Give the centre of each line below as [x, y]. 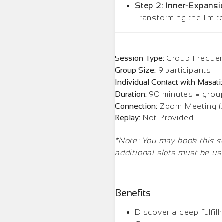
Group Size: [135, 70]
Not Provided [167, 117]
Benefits [133, 193]
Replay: [128, 117]
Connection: [136, 106]
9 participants [183, 70]
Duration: [132, 94]
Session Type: [139, 58]
